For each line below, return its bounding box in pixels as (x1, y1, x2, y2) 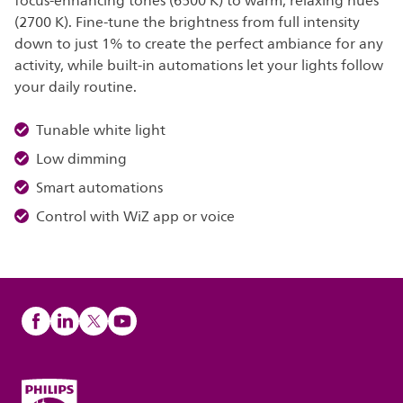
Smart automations (36, 176, 166, 200)
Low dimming (36, 148, 130, 171)
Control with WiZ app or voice (36, 205, 235, 228)
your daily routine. (14, 76, 137, 99)
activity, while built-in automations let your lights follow (14, 54, 383, 77)
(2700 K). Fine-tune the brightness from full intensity (14, 11, 360, 34)
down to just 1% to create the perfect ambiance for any (14, 32, 383, 56)
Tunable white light (36, 119, 166, 142)
